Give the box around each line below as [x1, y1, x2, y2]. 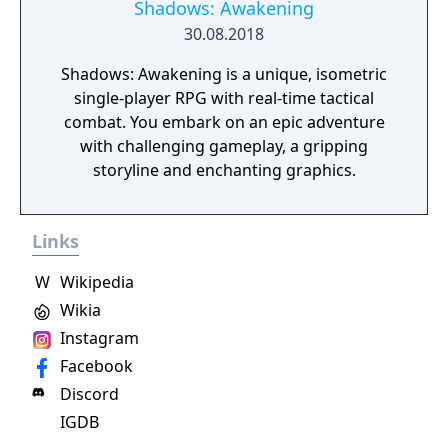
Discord [56, 383, 119, 405]
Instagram [56, 327, 139, 349]
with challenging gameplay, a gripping [80, 135, 368, 157]
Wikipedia [56, 271, 134, 293]
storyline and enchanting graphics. [92, 159, 356, 181]
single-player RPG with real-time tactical [74, 87, 374, 109]
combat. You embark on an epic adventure [63, 111, 385, 133]
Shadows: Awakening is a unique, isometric [61, 63, 387, 85]
